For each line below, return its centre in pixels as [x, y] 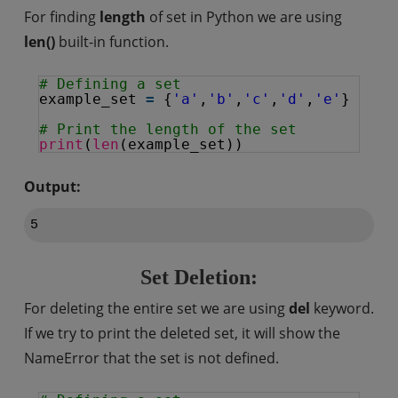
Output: [52, 187]
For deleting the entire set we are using [156, 308]
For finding [61, 17]
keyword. [342, 308]
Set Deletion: [199, 277]
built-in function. [111, 42]
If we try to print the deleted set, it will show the [182, 333]
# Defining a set [110, 84]
